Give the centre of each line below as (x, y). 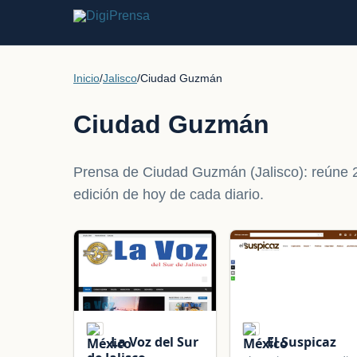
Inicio (86, 78)
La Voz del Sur (153, 342)
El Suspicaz (300, 342)
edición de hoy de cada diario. (169, 195)
